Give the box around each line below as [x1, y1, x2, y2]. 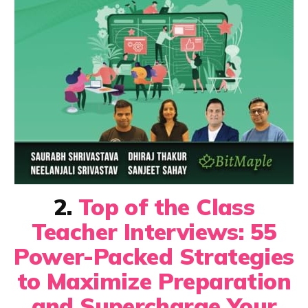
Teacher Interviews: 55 [31, 217, 277, 245]
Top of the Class [78, 192, 255, 221]
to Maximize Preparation [16, 266, 291, 295]
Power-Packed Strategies [14, 241, 294, 270]
